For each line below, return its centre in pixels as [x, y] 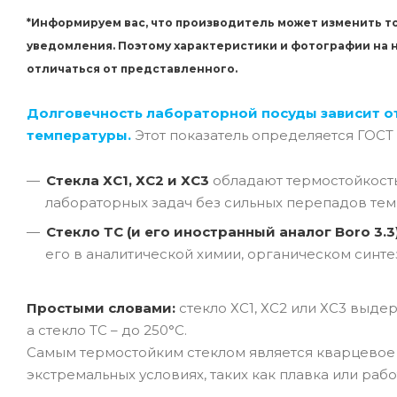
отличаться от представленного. [132, 68]
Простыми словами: [101, 307]
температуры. [79, 135]
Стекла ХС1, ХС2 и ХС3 [128, 180]
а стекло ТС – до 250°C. [107, 330]
